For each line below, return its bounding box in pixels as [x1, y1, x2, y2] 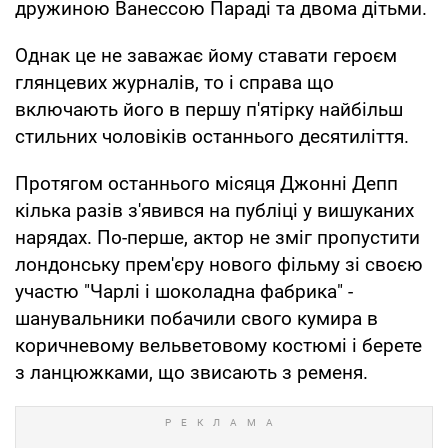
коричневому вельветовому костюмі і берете [15, 333, 422, 357]
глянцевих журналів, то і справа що [15, 70, 334, 94]
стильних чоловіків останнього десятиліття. [15, 124, 409, 148]
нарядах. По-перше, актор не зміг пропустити [15, 225, 420, 249]
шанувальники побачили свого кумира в [15, 306, 378, 330]
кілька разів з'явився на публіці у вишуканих [15, 198, 414, 222]
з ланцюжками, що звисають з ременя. [15, 360, 368, 384]
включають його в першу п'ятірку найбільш [15, 97, 403, 121]
